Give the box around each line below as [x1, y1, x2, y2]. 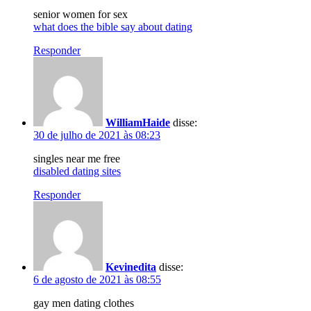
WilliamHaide [106, 116, 170, 128]
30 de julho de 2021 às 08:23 [33, 128, 160, 141]
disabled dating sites [33, 165, 121, 177]
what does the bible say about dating [33, 20, 192, 33]
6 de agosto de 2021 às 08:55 [33, 273, 161, 285]
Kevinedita [106, 260, 156, 273]
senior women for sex [33, 8, 128, 20]
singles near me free [33, 152, 120, 165]
